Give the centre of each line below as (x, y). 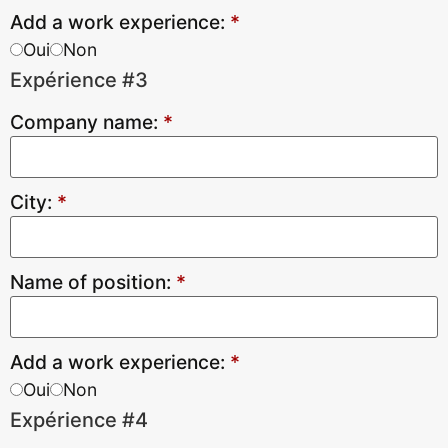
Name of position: (93, 282)
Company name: (86, 122)
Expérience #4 (79, 420)
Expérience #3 (79, 80)
